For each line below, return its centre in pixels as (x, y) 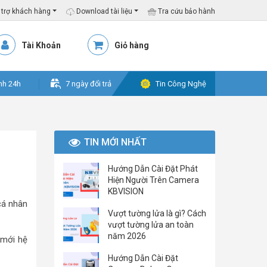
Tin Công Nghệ (181, 84)
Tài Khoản (41, 45)
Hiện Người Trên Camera (153, 180)
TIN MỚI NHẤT (115, 142)
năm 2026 (127, 236)
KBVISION (126, 191)
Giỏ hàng (132, 45)
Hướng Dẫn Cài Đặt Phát (153, 169)
